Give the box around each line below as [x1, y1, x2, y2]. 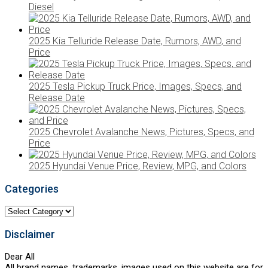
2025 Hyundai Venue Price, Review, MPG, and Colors [29, 160, 246, 172]
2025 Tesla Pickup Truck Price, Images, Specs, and [29, 80, 242, 92]
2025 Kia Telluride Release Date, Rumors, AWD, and [29, 35, 241, 47]
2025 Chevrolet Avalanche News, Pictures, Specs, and [29, 126, 254, 138]
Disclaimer [5, 227, 55, 240]
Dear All [5, 251, 35, 262]
